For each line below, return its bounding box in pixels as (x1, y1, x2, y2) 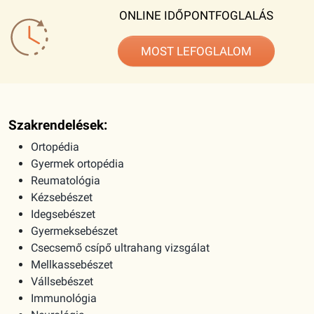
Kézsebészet (31, 191, 93, 205)
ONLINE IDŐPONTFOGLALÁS (119, 8, 273, 23)
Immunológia (31, 292, 97, 306)
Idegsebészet (31, 207, 95, 221)
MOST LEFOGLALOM (141, 43, 252, 58)
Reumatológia (31, 174, 100, 188)
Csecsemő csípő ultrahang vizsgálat (31, 241, 210, 255)
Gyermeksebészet (31, 224, 118, 238)
